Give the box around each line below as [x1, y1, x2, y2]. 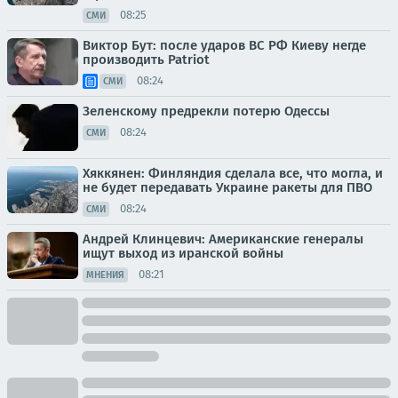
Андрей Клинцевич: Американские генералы [83, 230, 363, 247]
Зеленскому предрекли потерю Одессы [83, 102, 330, 119]
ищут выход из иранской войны [83, 244, 283, 261]
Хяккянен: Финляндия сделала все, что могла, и [83, 164, 383, 181]
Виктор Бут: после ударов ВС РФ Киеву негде [83, 36, 366, 53]
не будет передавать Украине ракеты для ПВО [83, 179, 372, 195]
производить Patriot [83, 51, 210, 68]
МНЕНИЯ [86, 268, 124, 281]
